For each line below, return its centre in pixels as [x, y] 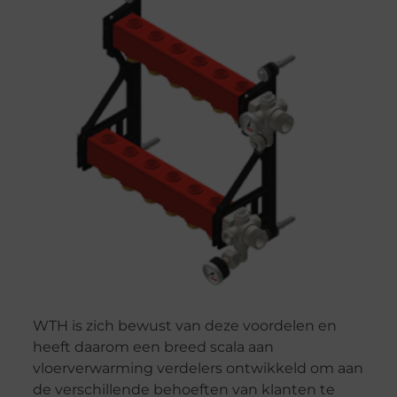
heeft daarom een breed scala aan [153, 346]
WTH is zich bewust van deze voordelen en [184, 325]
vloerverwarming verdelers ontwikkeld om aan [198, 368]
